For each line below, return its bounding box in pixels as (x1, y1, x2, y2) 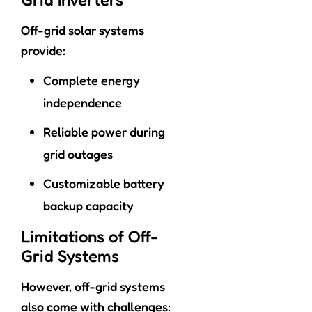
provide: (21, 42, 65, 58)
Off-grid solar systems (21, 22, 144, 38)
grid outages (43, 146, 113, 162)
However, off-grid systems (21, 279, 165, 295)
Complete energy (43, 72, 140, 88)
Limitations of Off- (21, 226, 158, 247)
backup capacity (43, 198, 134, 214)
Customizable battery (43, 175, 164, 192)
